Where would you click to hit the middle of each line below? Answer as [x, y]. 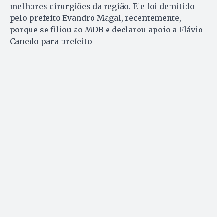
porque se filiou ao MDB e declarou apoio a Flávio [106, 29]
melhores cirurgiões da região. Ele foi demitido [102, 6]
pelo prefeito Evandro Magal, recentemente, [95, 18]
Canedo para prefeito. [52, 41]
